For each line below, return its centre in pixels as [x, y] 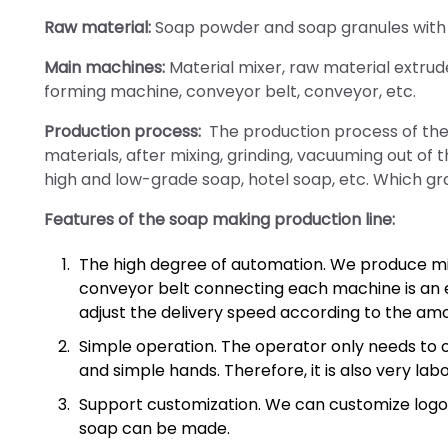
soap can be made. [154, 428]
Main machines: [104, 67]
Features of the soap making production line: [219, 219]
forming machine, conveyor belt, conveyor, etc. [230, 91]
